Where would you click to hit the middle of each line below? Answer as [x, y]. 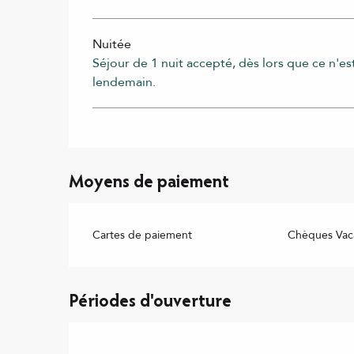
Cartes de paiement [143, 235]
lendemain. [124, 82]
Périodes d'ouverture [151, 302]
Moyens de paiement [149, 183]
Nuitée [112, 44]
